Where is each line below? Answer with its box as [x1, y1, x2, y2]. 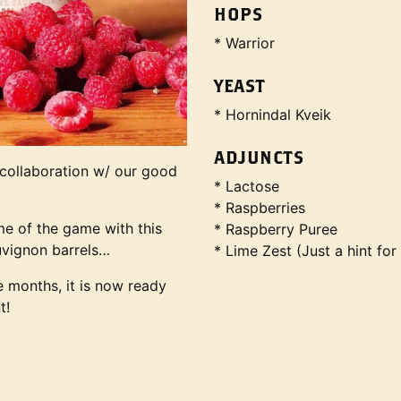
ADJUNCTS [214, 147, 303, 167]
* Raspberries [214, 199, 305, 217]
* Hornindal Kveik [214, 106, 331, 124]
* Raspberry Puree [214, 220, 337, 238]
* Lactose [214, 177, 279, 195]
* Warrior [214, 34, 275, 52]
